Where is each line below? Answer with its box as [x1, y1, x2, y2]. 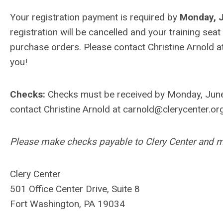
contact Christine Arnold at [10, 104, 123, 115]
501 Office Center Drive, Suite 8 [10, 183, 140, 195]
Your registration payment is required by [10, 11, 180, 23]
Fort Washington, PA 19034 [10, 198, 125, 210]
